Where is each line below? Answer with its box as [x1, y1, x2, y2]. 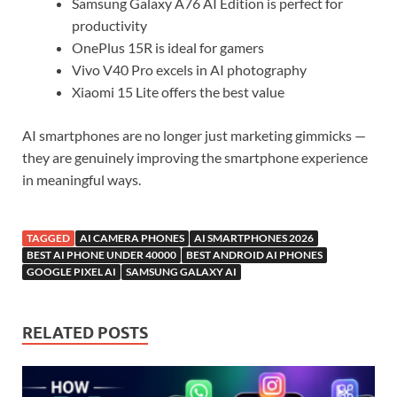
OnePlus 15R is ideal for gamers [72, 39, 264, 57]
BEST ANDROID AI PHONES [186, 248, 323, 262]
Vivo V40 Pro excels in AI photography [72, 61, 307, 79]
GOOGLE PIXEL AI [27, 265, 116, 279]
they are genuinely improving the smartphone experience [22, 149, 368, 167]
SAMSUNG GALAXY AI [126, 265, 237, 279]
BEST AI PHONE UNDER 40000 [27, 248, 176, 262]
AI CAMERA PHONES [80, 231, 184, 245]
